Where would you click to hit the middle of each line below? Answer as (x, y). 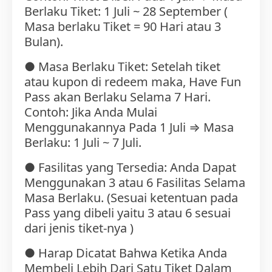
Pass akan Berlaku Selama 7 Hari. (117, 97)
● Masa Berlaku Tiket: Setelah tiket (122, 67)
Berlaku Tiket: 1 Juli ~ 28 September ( (126, 12)
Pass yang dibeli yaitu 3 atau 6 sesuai (127, 213)
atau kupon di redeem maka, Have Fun (133, 82)
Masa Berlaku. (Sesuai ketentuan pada (131, 198)
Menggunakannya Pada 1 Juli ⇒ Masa (129, 127)
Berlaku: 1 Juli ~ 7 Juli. (83, 143)
